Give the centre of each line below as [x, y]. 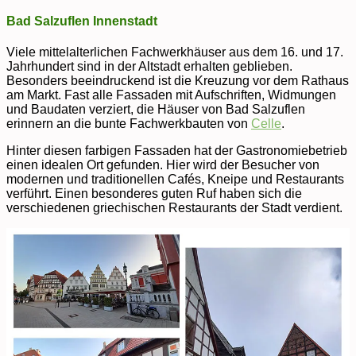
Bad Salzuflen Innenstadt [82, 21]
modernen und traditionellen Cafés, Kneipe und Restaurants [175, 179]
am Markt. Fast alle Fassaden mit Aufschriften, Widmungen [171, 95]
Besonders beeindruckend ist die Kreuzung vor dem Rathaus [178, 80]
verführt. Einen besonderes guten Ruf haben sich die [154, 193]
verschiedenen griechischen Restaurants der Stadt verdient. [174, 207]
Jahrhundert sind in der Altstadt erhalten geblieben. [149, 66]
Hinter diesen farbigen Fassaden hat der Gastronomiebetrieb [177, 150]
